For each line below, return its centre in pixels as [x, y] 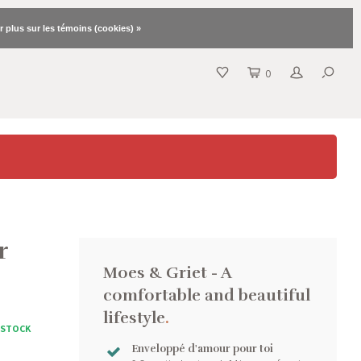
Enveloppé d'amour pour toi [202, 349]
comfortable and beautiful [207, 295]
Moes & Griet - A [167, 273]
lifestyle [134, 318]
